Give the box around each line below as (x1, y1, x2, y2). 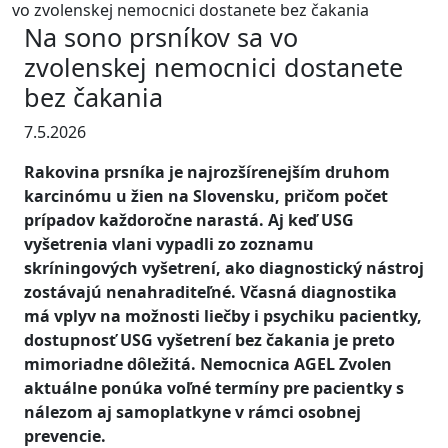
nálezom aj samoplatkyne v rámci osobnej (24, 401, 361, 423)
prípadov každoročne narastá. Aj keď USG (24, 209, 354, 231)
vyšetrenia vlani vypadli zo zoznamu (24, 233, 314, 255)
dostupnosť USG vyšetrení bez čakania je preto (24, 329, 395, 351)
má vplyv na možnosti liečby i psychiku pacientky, (24, 305, 422, 327)
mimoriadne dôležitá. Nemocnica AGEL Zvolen (24, 353, 392, 375)
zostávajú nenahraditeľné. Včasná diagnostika (24, 281, 397, 303)
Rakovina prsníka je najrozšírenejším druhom (24, 161, 390, 183)
